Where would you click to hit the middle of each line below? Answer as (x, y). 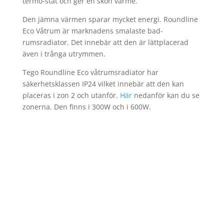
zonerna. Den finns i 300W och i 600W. (86, 107)
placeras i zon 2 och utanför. (71, 95)
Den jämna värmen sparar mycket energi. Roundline (110, 19)
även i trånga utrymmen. (65, 54)
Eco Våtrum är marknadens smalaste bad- (92, 31)
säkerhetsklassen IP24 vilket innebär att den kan (103, 84)
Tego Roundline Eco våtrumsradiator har (90, 72)
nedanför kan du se (165, 95)
